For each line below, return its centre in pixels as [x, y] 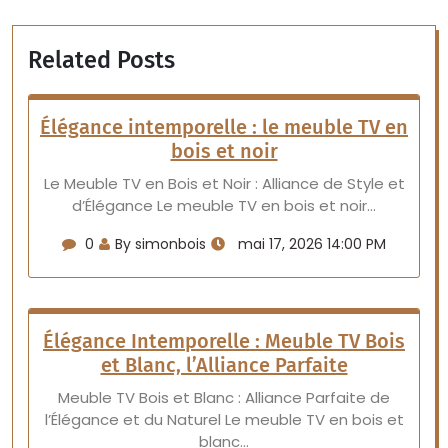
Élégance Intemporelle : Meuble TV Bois [224, 341]
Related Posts [101, 60]
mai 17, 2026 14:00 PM [310, 244]
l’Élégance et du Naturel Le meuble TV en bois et [224, 419]
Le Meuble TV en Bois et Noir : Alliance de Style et [224, 183]
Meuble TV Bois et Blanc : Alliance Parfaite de [224, 397]
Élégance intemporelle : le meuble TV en [224, 127]
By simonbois [160, 244]
